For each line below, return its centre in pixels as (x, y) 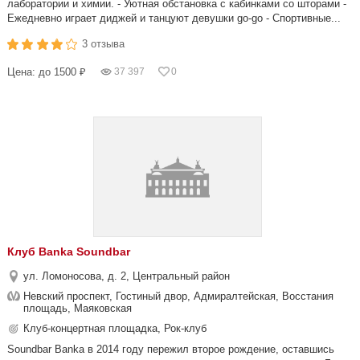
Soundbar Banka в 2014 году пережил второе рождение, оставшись (171, 349)
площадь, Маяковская (78, 308)
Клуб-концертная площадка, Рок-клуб (115, 328)
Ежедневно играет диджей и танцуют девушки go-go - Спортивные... (174, 18)
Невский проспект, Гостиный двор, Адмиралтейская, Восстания (178, 296)
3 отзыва (104, 44)
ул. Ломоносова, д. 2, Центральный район (127, 276)
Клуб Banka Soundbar (69, 252)
